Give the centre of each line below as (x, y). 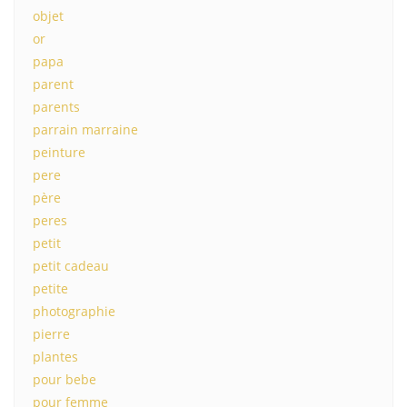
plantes (55, 357)
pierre (51, 334)
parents (56, 107)
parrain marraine (85, 129)
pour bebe (65, 379)
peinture (59, 152)
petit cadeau (71, 266)
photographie (74, 311)
